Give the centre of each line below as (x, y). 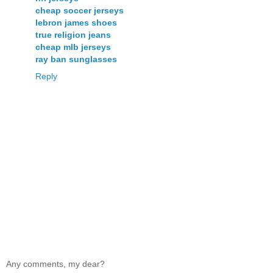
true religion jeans (73, 35)
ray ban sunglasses (76, 59)
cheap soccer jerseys (80, 11)
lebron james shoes (76, 23)
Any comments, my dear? (55, 264)
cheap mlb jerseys (73, 47)
